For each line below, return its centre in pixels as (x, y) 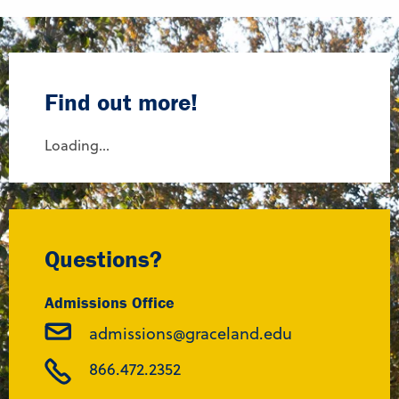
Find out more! (121, 102)
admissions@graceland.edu (191, 334)
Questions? (103, 259)
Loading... (77, 146)
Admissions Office (110, 303)
